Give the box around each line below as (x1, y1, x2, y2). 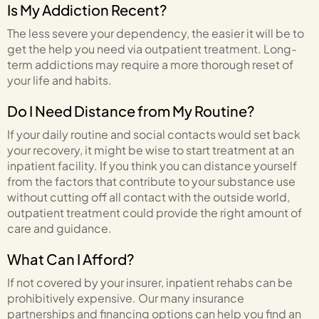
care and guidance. (7, 220, 112, 236)
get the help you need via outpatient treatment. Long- (7, 41, 297, 56)
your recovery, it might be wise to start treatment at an (7, 142, 294, 157)
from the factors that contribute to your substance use (7, 173, 296, 189)
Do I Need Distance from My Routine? (7, 101, 255, 120)
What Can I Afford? (7, 249, 135, 268)
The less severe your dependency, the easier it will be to (7, 25, 304, 41)
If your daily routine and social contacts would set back (7, 126, 300, 142)
